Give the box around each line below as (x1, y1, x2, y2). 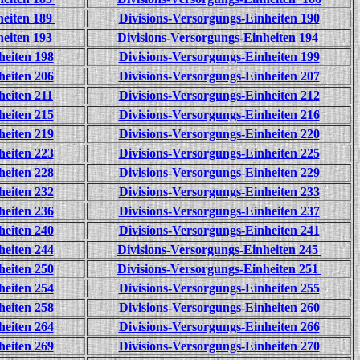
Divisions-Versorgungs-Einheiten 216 (118, 108, 320, 121)
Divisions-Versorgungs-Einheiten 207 (118, 69, 320, 83)
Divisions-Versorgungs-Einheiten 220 (118, 127, 320, 141)
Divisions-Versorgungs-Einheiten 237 (118, 204, 320, 218)
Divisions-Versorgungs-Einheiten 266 (118, 320, 320, 333)
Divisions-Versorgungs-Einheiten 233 (118, 185, 320, 198)
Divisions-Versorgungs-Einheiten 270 (118, 339, 320, 353)
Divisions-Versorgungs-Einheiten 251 (117, 262, 321, 276)
